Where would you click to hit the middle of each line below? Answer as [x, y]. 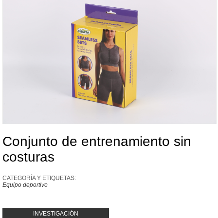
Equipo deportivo [25, 185]
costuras [28, 157]
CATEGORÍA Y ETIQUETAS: [39, 178]
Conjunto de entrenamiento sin [97, 141]
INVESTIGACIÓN [56, 214]
